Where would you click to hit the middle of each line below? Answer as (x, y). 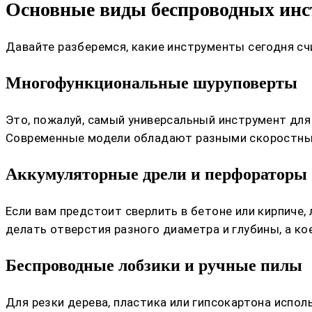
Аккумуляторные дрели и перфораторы (156, 174)
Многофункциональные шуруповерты (151, 83)
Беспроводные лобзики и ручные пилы (154, 266)
